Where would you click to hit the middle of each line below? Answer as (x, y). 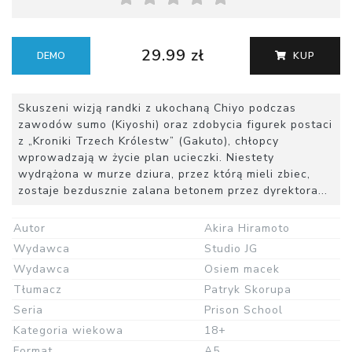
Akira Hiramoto (247, 229)
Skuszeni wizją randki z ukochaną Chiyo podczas (157, 108)
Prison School (244, 310)
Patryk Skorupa (248, 290)
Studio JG (231, 249)
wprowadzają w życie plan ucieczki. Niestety (146, 158)
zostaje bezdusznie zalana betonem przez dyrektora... (173, 191)
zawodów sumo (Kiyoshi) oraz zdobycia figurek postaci (175, 125)
